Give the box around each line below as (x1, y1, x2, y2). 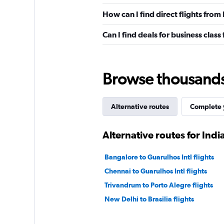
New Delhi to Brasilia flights (104, 195, 194, 203)
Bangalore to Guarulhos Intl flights (104, 153, 214, 161)
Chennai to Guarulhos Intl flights (104, 167, 207, 175)
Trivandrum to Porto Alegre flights (104, 181, 213, 189)
